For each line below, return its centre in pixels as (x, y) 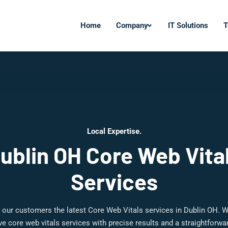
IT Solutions (188, 25)
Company (132, 25)
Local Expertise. (114, 131)
